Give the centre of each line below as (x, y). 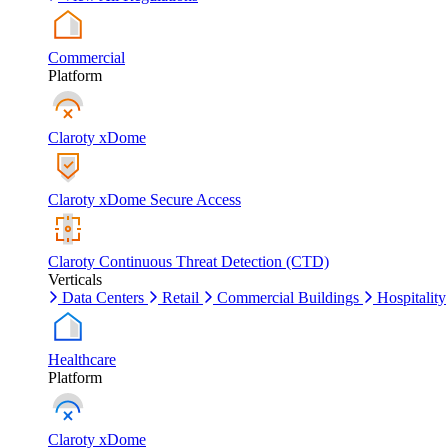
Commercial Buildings (288, 297)
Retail (180, 297)
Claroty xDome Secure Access (144, 199)
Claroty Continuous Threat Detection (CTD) (188, 261)
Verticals (75, 279)
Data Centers (103, 297)
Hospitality (411, 297)
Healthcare (82, 359)
